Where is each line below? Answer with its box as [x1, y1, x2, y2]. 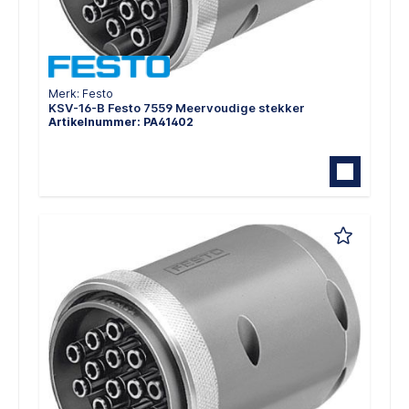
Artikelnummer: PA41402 [48, 114, 194, 129]
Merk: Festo [48, 86, 113, 100]
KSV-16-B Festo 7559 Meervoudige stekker [48, 100, 305, 115]
